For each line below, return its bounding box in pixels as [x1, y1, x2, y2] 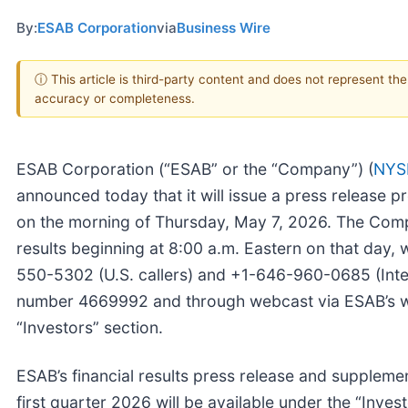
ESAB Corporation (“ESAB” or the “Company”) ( [16, 158, 373, 178]
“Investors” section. [16, 317, 163, 337]
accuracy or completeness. [35, 90, 195, 106]
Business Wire [177, 18, 270, 36]
